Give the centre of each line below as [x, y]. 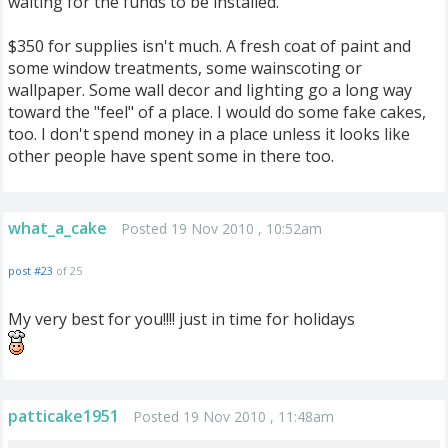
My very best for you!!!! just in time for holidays [181, 319]
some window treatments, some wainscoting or [185, 68]
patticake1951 [63, 416]
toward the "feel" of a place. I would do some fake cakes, [217, 112]
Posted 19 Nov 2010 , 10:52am [221, 228]
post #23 [30, 270]
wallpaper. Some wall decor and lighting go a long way [210, 90]
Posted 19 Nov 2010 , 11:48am [233, 416]
